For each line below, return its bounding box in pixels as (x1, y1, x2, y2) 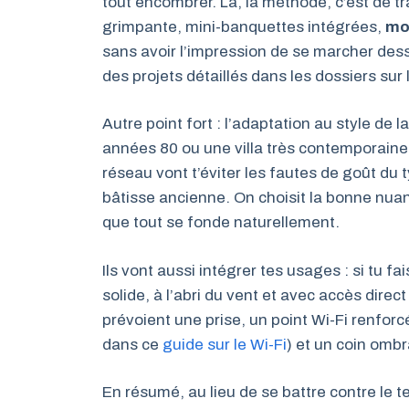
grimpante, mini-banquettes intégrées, (102, 17, 385, 36)
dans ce (102, 335, 163, 353)
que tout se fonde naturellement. (102, 214, 340, 232)
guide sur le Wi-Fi (163, 335, 287, 353)
